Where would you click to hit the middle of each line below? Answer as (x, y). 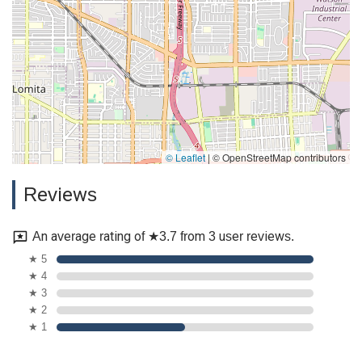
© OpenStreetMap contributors (278, 157)
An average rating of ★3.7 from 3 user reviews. (163, 237)
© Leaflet (185, 157)
